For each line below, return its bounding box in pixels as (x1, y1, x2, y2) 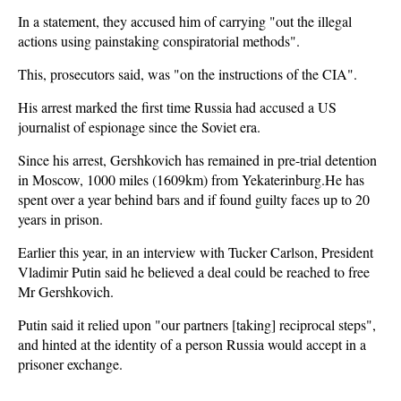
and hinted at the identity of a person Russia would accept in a (18, 335, 366, 354)
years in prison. (18, 209, 103, 228)
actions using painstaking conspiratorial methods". (18, 31, 300, 50)
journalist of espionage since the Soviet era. (18, 117, 260, 136)
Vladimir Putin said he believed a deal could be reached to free (18, 262, 370, 281)
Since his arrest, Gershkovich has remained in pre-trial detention (18, 150, 377, 169)
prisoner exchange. (18, 354, 123, 373)
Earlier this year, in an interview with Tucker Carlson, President (18, 243, 373, 261)
